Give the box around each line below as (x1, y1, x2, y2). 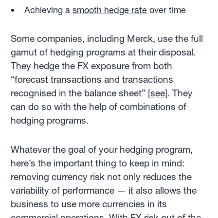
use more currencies (61, 199, 145, 210)
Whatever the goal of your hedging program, (11, 144, 193, 155)
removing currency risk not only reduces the (11, 171, 192, 182)
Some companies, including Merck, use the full (11, 33, 203, 44)
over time (147, 4, 186, 16)
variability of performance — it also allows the (11, 185, 197, 196)
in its (145, 199, 167, 210)
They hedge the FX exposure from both (11, 60, 173, 72)
